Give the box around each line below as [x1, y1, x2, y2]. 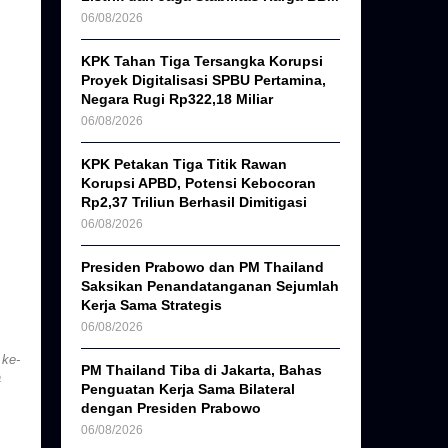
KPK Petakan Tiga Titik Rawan [81, 156, 288, 173]
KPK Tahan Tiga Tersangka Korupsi [81, 53, 324, 70]
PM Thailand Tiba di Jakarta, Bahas [81, 362, 323, 379]
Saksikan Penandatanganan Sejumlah [81, 278, 340, 295]
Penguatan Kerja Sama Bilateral [81, 381, 296, 398]
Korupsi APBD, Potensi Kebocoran [81, 175, 317, 192]
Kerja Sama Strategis [81, 297, 223, 314]
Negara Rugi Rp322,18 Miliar [81, 91, 274, 108]
